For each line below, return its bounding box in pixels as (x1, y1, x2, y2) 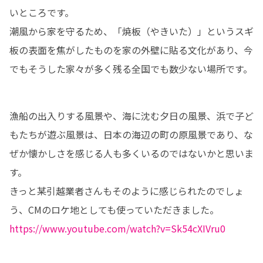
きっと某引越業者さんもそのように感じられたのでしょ (9, 183, 244, 198)
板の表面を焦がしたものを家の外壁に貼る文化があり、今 (9, 42, 253, 57)
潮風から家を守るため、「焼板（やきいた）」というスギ (9, 23, 254, 38)
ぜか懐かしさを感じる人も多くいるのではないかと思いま (9, 146, 254, 160)
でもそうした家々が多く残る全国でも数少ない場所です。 (9, 61, 252, 76)
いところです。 (9, 5, 74, 19)
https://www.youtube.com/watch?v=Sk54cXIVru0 (9, 221, 225, 235)
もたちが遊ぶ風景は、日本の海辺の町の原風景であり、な (9, 127, 253, 141)
